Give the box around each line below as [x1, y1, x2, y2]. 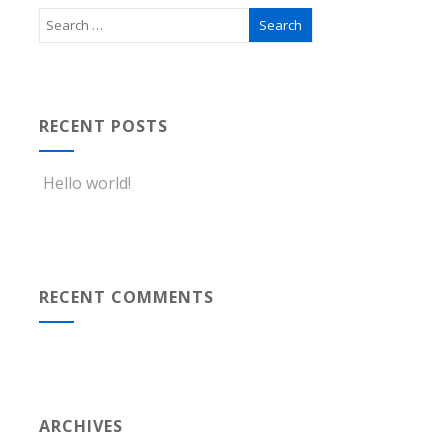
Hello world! [42, 171, 131, 194]
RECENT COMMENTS [38, 285, 214, 308]
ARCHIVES [38, 414, 123, 437]
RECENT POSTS [38, 114, 168, 137]
